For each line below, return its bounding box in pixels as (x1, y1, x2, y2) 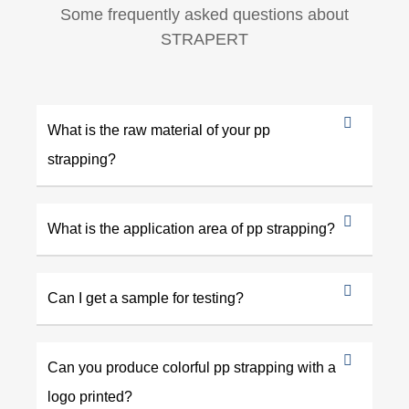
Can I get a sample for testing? (47, 290, 244, 307)
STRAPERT (161, 30, 248, 49)
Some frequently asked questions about (60, 5, 349, 25)
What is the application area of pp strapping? (47, 221, 335, 237)
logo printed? (47, 389, 132, 405)
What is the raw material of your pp (47, 122, 270, 139)
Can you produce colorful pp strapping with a (47, 360, 336, 376)
